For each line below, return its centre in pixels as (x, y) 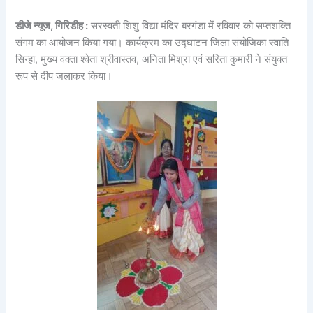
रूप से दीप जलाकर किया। (64, 77)
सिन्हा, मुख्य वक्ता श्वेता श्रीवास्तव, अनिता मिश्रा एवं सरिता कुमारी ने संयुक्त (152, 60)
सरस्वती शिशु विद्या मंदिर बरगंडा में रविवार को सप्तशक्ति (190, 26)
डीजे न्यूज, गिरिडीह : (52, 26)
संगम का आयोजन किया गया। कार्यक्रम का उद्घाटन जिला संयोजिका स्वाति (152, 43)
